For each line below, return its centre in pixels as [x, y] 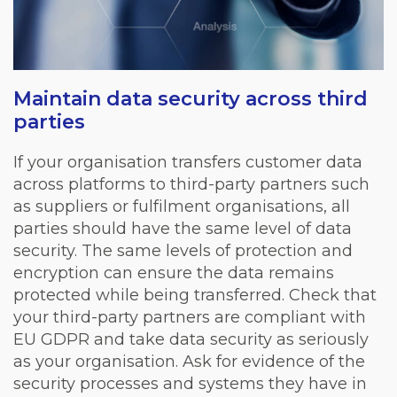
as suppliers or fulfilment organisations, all [182, 206]
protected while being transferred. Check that [195, 295]
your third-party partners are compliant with [190, 317]
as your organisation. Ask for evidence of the [189, 361]
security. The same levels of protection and [183, 250]
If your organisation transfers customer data [188, 162]
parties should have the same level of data [183, 228]
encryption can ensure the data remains [174, 272]
